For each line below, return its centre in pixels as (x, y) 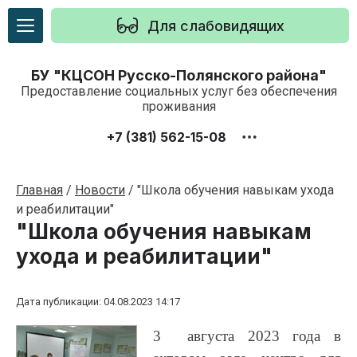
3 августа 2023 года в (247, 335)
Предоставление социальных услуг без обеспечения (178, 91)
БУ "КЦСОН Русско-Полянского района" (178, 75)
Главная (39, 190)
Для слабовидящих (216, 25)
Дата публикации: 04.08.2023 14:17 (98, 302)
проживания (178, 106)
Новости (100, 190)
